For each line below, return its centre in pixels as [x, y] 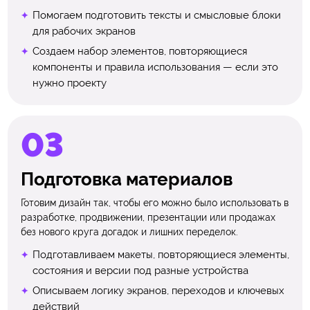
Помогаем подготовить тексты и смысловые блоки [156, 15]
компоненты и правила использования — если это [155, 67]
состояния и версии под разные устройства [140, 270]
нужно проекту [69, 83]
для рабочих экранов [84, 31]
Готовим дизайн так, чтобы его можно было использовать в [155, 202]
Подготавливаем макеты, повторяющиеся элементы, [161, 254]
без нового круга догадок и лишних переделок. [130, 231]
